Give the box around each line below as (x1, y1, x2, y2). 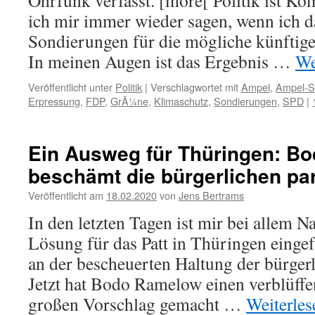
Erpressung (28, 94, 80, 108)
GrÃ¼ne (110, 94, 148, 108)
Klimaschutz (154, 94, 208, 108)
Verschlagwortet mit (150, 79, 238, 94)
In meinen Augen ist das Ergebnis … (28, 49, 295, 73)
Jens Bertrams (179, 188, 244, 202)
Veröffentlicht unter (28, 79, 112, 94)
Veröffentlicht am (28, 188, 103, 202)
